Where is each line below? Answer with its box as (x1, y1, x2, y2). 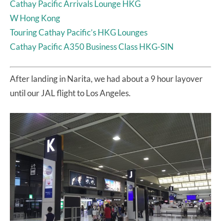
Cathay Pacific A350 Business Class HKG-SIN (10, 41, 174, 52)
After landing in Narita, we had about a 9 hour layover (10, 74, 203, 84)
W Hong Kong (10, 12, 60, 23)
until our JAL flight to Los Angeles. (10, 88, 131, 99)
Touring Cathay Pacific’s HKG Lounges (10, 27, 147, 37)
